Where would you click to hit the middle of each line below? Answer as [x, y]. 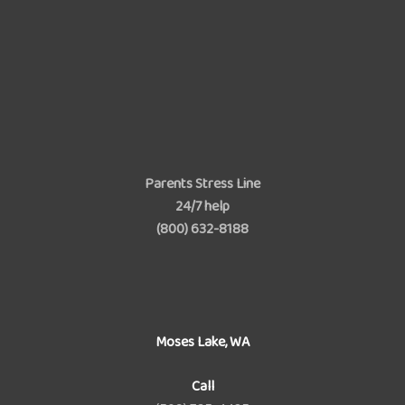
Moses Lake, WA [202, 342]
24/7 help [202, 206]
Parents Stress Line [202, 184]
